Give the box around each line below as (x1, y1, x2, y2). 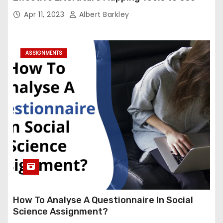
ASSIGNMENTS (25, 49, 62, 57)
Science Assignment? (13, 206, 108, 218)
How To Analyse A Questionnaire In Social (13, 195, 193, 206)
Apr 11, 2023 (24, 9, 67, 20)
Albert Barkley (77, 9, 129, 20)
